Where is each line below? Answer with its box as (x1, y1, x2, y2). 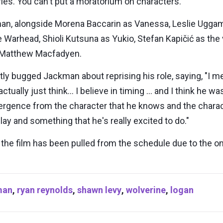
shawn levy (77, 185, 121, 195)
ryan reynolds (17, 185, 73, 195)
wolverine (126, 185, 166, 195)
